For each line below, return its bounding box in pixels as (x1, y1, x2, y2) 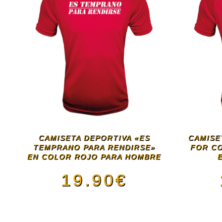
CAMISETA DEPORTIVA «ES (38, 134, 150, 142)
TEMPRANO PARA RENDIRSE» (33, 143, 156, 152)
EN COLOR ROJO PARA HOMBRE (27, 153, 162, 161)
